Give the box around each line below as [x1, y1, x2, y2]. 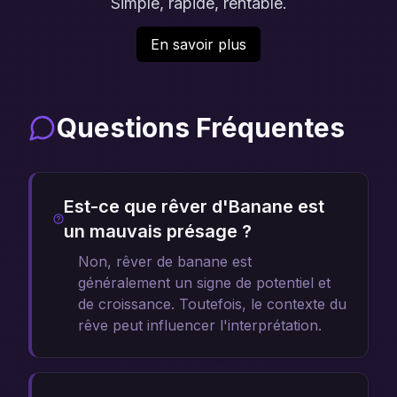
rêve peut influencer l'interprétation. [78, 316, 322, 334]
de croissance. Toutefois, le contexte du [78, 295, 346, 313]
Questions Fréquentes [57, 112, 345, 144]
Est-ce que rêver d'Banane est [64, 196, 325, 217]
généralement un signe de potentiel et [78, 274, 331, 292]
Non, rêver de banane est [78, 253, 252, 270]
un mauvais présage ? [64, 221, 253, 242]
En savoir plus [151, 35, 246, 53]
